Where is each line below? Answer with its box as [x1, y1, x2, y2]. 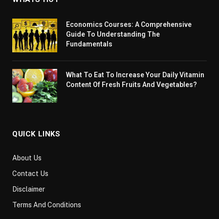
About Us [12, 153, 42, 162]
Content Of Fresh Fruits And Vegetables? [66, 80, 197, 88]
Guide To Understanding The [66, 30, 160, 38]
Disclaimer [12, 185, 45, 193]
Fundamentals [66, 40, 112, 48]
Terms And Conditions [12, 200, 81, 209]
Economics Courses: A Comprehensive [66, 20, 192, 28]
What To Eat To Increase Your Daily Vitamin [66, 70, 204, 79]
